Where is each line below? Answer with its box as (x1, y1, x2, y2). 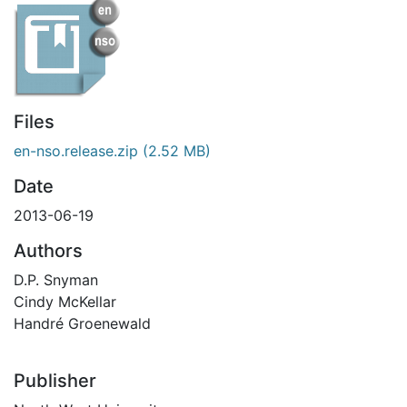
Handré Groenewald (14, 314, 151, 333)
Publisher (14, 370, 96, 392)
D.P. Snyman (14, 271, 98, 289)
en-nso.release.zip (14, 142, 138, 160)
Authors (14, 240, 83, 262)
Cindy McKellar (14, 293, 116, 311)
